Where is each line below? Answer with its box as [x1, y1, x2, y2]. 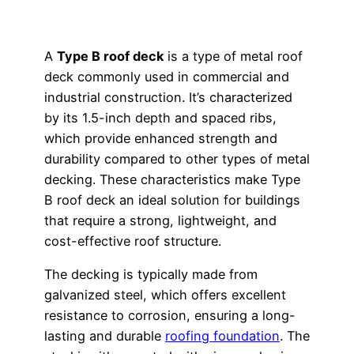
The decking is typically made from [44, 265, 258, 282]
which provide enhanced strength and [44, 130, 277, 146]
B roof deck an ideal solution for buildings [44, 191, 300, 208]
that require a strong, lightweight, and [44, 212, 277, 228]
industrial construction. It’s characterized [44, 88, 292, 105]
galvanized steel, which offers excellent [44, 286, 286, 303]
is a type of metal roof [164, 47, 303, 64]
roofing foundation [165, 327, 280, 344]
